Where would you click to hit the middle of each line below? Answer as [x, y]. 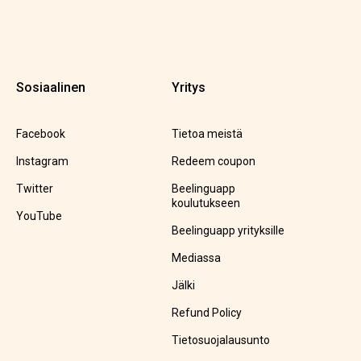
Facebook [40, 134]
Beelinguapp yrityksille [228, 231]
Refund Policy [206, 313]
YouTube [39, 216]
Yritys [188, 88]
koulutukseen [205, 203]
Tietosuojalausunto [220, 340]
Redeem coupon [213, 162]
